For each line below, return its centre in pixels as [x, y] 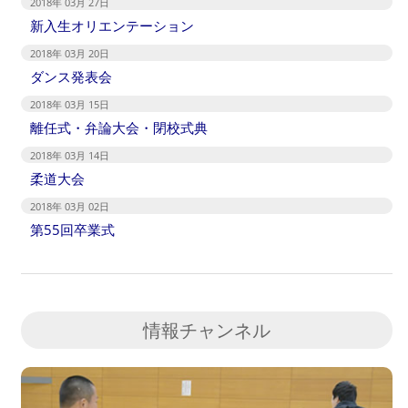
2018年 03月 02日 [70, 207]
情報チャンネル [207, 331]
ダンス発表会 [71, 77]
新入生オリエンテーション [112, 26]
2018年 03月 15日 [70, 105]
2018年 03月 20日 [70, 54]
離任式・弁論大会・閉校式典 [119, 128]
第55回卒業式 [72, 230]
